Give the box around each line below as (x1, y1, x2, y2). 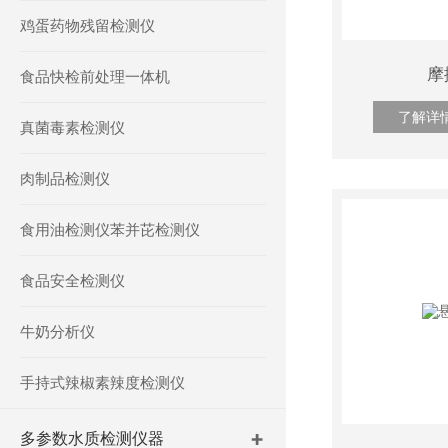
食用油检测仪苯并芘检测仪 (20, 221, 200, 238)
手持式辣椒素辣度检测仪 (20, 374, 185, 391)
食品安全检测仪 (20, 272, 125, 289)
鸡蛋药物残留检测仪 (20, 17, 155, 34)
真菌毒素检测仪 (20, 119, 125, 136)
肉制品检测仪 (20, 170, 110, 187)
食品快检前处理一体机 (20, 68, 170, 85)
